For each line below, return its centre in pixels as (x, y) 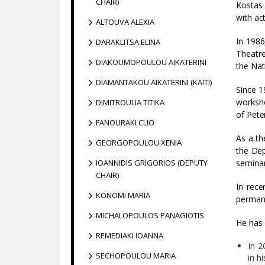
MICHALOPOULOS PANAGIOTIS (150, 215)
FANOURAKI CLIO (125, 122)
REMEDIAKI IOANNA (130, 235)
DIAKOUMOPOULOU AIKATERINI (151, 62)
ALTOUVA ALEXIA (125, 22)
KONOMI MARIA (123, 195)
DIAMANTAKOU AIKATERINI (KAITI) (154, 82)
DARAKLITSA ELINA (128, 42)
